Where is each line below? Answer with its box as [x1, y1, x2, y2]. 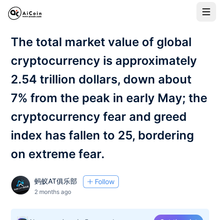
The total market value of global [11, 35, 192, 49]
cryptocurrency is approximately [11, 54, 197, 68]
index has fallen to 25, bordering [11, 128, 194, 142]
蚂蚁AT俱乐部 [34, 177, 78, 185]
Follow [94, 177, 114, 186]
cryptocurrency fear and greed [11, 110, 187, 124]
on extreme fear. [11, 147, 105, 161]
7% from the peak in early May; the [11, 91, 208, 105]
